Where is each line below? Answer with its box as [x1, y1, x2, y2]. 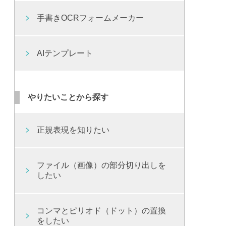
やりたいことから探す [28, 92, 108, 101]
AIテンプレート [37, 48, 93, 58]
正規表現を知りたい [37, 125, 110, 134]
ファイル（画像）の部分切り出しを [37, 160, 166, 169]
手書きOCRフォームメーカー [37, 13, 144, 22]
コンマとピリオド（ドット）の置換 [37, 206, 166, 215]
